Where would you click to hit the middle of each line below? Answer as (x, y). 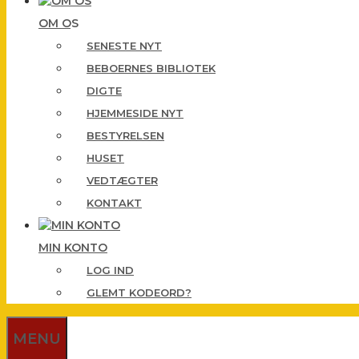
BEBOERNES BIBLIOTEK (151, 68)
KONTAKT (114, 203)
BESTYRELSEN (125, 135)
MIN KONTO (73, 248)
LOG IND (110, 270)
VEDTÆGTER (122, 180)
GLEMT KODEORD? (139, 292)
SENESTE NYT (124, 46)
